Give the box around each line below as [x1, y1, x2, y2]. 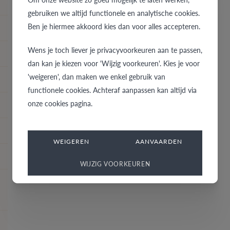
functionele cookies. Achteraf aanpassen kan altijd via [28, 84, 197, 95]
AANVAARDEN [135, 137, 182, 146]
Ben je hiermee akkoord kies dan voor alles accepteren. [28, 21, 200, 31]
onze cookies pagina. [28, 98, 92, 108]
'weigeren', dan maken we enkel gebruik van [28, 71, 165, 82]
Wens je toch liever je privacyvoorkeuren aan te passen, [28, 44, 202, 55]
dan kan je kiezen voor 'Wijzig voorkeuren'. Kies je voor [28, 57, 200, 68]
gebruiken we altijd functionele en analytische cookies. [28, 7, 200, 18]
